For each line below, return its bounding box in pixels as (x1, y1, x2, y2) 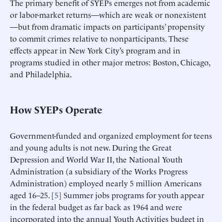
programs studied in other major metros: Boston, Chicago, (10, 56, 210, 67)
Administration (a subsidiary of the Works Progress (10, 165, 188, 176)
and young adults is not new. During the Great (10, 141, 171, 153)
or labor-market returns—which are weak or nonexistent (10, 8, 206, 20)
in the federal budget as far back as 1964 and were (10, 201, 182, 212)
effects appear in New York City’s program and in (10, 44, 180, 55)
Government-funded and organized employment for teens (10, 129, 212, 141)
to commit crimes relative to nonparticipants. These (10, 32, 189, 44)
